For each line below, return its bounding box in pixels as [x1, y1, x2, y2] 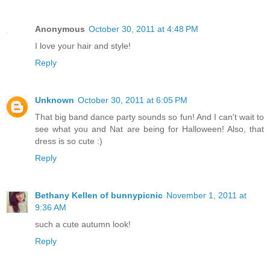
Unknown [35, 95, 74, 105]
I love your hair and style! [35, 41, 131, 51]
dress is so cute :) [35, 136, 102, 146]
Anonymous [35, 24, 85, 34]
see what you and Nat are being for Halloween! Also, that [35, 124, 264, 134]
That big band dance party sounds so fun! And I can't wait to [35, 112, 264, 122]
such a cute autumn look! [35, 219, 131, 229]
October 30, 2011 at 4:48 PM [89, 24, 198, 34]
